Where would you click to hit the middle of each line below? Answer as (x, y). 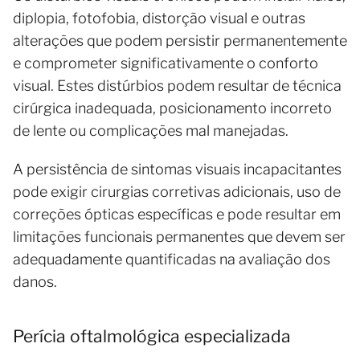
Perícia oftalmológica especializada (152, 336)
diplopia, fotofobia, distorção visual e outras (159, 18)
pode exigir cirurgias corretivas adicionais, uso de (177, 191)
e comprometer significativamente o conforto (166, 63)
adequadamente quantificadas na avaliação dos (172, 259)
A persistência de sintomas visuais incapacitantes (177, 169)
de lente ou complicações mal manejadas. (151, 130)
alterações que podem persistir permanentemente (180, 40)
